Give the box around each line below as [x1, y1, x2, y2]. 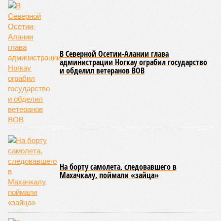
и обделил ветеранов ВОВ [60, 65, 145, 76]
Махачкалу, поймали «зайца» [60, 170, 159, 181]
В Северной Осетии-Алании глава [60, 48, 169, 59]
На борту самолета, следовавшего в [60, 161, 177, 172]
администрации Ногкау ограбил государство [60, 57, 207, 68]
